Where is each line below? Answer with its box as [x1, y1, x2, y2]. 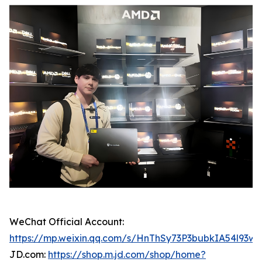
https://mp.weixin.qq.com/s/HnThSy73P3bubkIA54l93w [9, 232, 256, 244]
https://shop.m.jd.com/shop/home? [48, 248, 206, 260]
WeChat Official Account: [9, 215, 124, 227]
